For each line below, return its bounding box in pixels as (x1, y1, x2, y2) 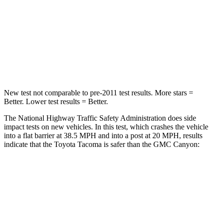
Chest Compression (50, 35, 101, 42)
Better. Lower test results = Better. (4, 97, 108, 106)
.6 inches (111, 35, 135, 42)
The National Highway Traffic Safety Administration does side (4, 113, 196, 122)
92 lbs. (147, 57, 165, 65)
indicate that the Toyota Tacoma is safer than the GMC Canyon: (4, 140, 200, 148)
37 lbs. (114, 57, 132, 65)
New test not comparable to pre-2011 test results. (4, 88, 153, 97)
